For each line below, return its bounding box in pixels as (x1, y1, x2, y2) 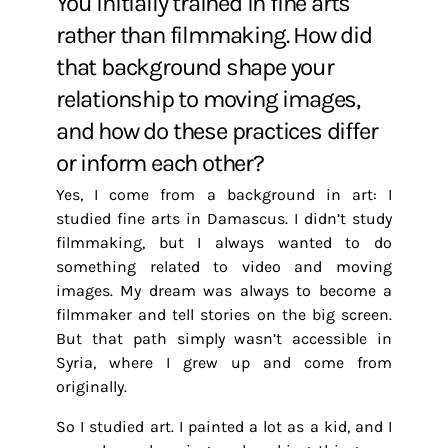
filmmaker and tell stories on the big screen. (56, 305, 392, 324)
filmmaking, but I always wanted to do (56, 233, 392, 252)
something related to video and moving (56, 257, 392, 276)
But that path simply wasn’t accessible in (56, 329, 392, 348)
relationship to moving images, (56, 85, 360, 113)
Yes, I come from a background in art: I (56, 185, 392, 204)
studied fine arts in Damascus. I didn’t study (56, 209, 392, 228)
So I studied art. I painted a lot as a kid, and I (56, 417, 392, 436)
